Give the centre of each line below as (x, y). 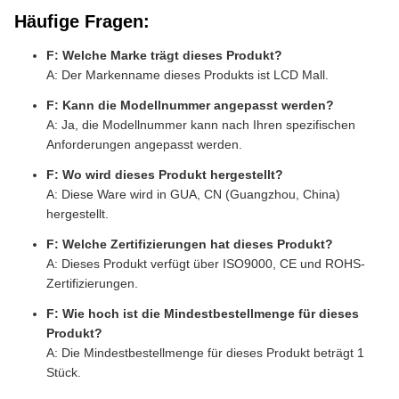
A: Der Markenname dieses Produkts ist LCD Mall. (187, 75)
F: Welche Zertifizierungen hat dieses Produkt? (190, 244)
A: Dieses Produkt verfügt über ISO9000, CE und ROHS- (206, 264)
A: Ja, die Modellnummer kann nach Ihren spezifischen (201, 125)
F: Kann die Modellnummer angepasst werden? (190, 105)
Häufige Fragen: (82, 21)
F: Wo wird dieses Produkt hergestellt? (165, 175)
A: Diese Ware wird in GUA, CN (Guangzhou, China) (193, 194)
